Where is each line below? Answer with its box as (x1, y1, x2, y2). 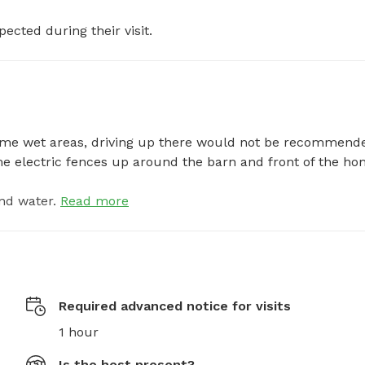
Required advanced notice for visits (59, 298, 291, 314)
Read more (60, 193, 129, 209)
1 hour (59, 324, 99, 341)
